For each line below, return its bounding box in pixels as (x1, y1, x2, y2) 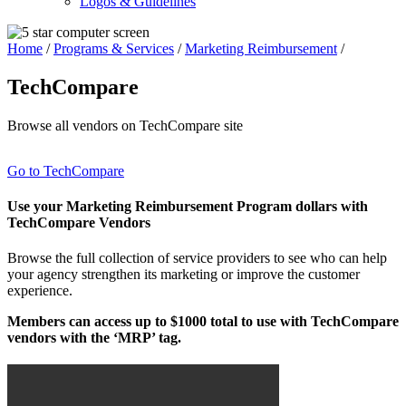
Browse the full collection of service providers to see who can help (7, 250, 387, 266)
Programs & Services (53, 41, 174, 56)
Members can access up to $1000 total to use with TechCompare (7, 314, 399, 330)
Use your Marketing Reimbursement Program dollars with (7, 198, 368, 215)
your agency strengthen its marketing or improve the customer (7, 266, 360, 283)
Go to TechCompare (7, 162, 124, 179)
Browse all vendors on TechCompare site (7, 117, 243, 133)
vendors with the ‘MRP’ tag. (7, 330, 181, 346)
